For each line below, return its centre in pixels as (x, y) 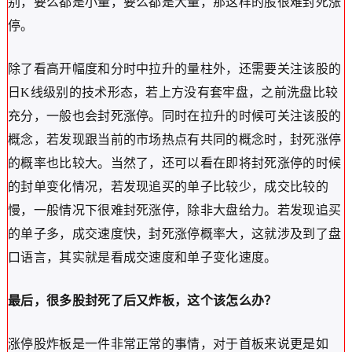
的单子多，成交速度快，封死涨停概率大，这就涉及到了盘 (174, 234)
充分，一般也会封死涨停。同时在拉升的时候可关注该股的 (174, 116)
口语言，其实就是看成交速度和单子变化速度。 (142, 258)
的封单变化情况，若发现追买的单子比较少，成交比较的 (168, 187)
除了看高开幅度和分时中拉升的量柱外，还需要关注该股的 (174, 69)
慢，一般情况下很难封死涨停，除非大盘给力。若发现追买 (174, 211)
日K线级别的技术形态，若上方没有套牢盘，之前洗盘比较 (173, 93)
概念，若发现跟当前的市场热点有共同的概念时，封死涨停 (174, 140)
